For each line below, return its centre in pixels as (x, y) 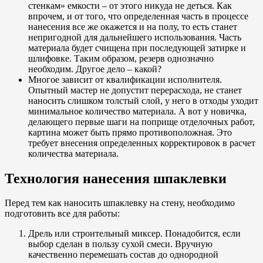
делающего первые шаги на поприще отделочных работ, (141, 122)
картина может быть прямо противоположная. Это (130, 132)
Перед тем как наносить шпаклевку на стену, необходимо (120, 203)
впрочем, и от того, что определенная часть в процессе (138, 16)
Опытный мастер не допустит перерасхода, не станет (135, 90)
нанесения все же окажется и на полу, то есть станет (133, 26)
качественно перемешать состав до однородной (123, 255)
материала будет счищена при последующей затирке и (137, 48)
